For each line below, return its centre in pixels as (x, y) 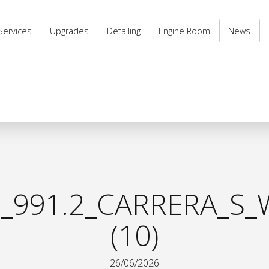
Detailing (124, 31)
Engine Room (184, 31)
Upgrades (69, 31)
